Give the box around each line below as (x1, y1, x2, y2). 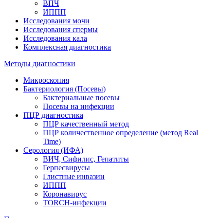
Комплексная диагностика (23, 43, 111, 52)
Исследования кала (23, 34, 87, 43)
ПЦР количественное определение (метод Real (43, 128, 198, 137)
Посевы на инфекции (43, 102, 114, 111)
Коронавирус (43, 190, 87, 199)
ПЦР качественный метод (43, 120, 129, 128)
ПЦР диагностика (23, 111, 83, 120)
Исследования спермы (23, 25, 98, 34)
